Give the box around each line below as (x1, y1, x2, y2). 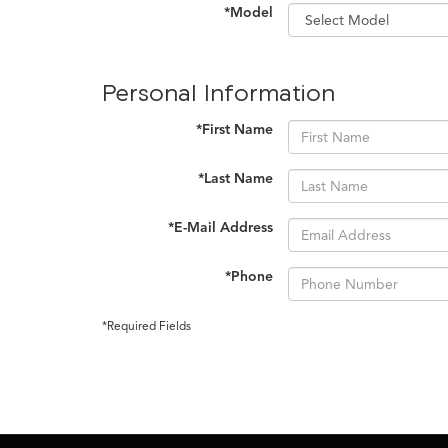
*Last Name (198, 170, 273, 187)
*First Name (196, 121, 273, 138)
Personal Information (102, 78, 335, 106)
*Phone (225, 268, 273, 285)
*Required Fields (102, 319, 191, 333)
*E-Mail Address (168, 219, 273, 236)
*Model (224, 4, 273, 21)
